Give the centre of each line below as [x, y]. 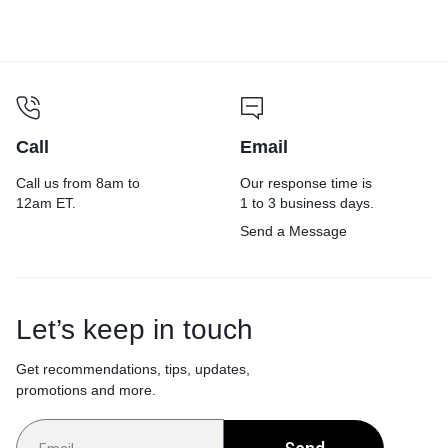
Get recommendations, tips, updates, [133, 368]
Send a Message [293, 230]
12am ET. [46, 202]
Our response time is [306, 182]
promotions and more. [86, 389]
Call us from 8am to [78, 182]
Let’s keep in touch [134, 329]
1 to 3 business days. [307, 202]
